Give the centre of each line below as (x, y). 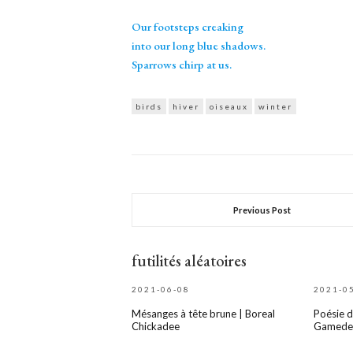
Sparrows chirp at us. (182, 64)
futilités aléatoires (189, 260)
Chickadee (156, 326)
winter (275, 106)
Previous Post (262, 210)
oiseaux (229, 106)
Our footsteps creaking (188, 26)
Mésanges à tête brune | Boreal (203, 313)
